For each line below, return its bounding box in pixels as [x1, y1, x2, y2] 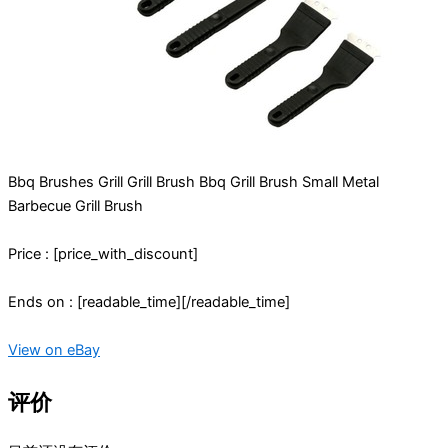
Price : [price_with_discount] [8, 245, 198, 264]
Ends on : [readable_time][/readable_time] [8, 293, 290, 312]
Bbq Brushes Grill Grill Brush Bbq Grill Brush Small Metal [8, 173, 379, 192]
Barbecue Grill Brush [8, 197, 143, 216]
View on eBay [8, 341, 100, 360]
